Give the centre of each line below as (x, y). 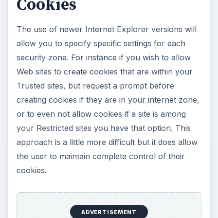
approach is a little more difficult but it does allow (107, 142)
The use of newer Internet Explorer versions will (106, 29)
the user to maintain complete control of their (100, 156)
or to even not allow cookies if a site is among (101, 114)
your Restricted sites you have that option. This (103, 128)
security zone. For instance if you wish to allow (103, 58)
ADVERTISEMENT (109, 212)
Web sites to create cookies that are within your (104, 72)
